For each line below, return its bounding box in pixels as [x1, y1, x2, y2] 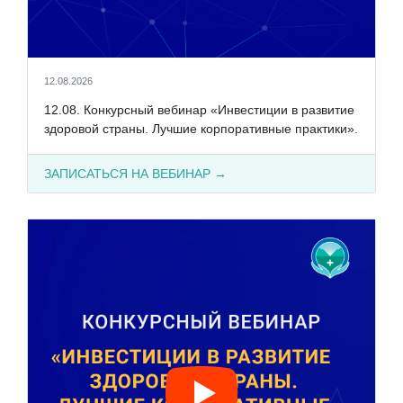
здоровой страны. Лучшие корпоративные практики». [43, 121, 358, 136]
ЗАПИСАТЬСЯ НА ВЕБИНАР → [43, 166, 227, 181]
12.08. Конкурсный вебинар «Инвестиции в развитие [43, 102, 354, 117]
